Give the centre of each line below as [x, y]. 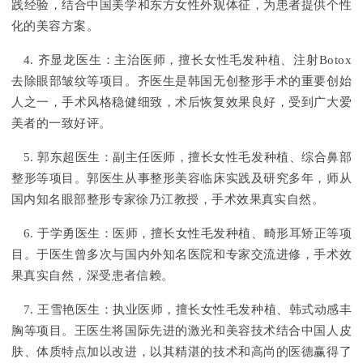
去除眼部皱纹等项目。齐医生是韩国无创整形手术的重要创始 [181, 81]
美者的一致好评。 [62, 124]
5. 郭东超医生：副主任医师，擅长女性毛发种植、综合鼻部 [188, 158]
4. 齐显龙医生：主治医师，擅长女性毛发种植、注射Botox [188, 60]
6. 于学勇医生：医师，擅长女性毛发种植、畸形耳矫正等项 [188, 234]
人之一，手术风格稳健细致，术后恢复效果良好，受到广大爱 [181, 102]
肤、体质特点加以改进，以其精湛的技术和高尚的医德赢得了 [181, 352]
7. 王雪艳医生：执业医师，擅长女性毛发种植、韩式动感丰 [188, 310]
